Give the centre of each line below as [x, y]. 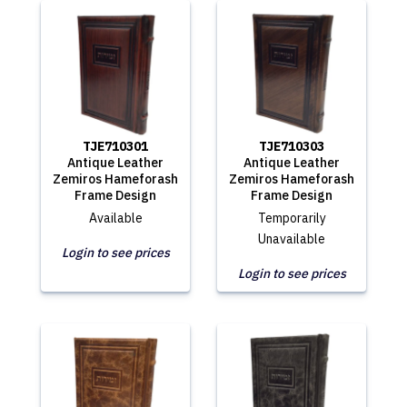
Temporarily [292, 218]
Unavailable [292, 239]
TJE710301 [115, 146]
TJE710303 [292, 146]
